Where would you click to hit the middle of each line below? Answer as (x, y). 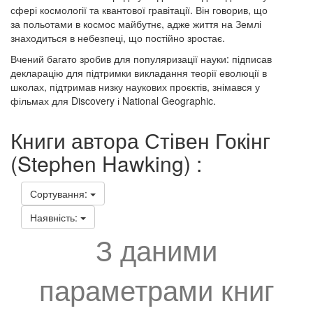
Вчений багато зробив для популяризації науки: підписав (141, 58)
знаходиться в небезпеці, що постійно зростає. (118, 37)
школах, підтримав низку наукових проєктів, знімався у (135, 86)
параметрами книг (156, 289)
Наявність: (55, 217)
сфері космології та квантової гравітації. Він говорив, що (139, 9)
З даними (156, 249)
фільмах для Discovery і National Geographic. (113, 100)
